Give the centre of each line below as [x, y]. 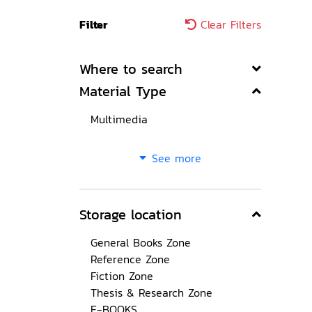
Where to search [131, 69]
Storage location [131, 214]
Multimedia [119, 119]
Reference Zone [130, 259]
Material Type [123, 91]
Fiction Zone [122, 276]
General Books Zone [141, 242]
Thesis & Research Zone [151, 292]
